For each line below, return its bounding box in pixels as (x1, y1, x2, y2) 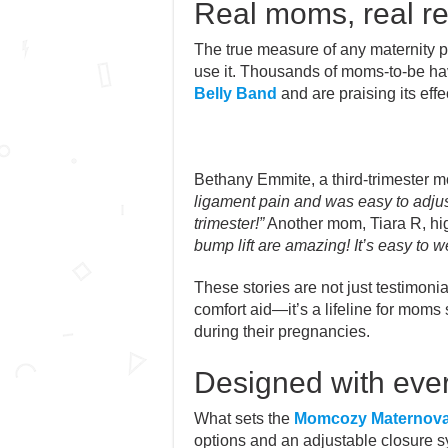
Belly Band (193, 84, 277, 102)
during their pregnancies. (193, 322, 370, 340)
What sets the (193, 409, 294, 427)
